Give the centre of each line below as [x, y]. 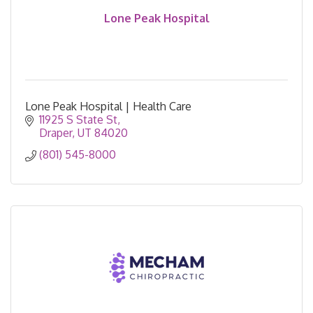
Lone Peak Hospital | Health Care [108, 107]
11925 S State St [78, 120]
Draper [56, 133]
